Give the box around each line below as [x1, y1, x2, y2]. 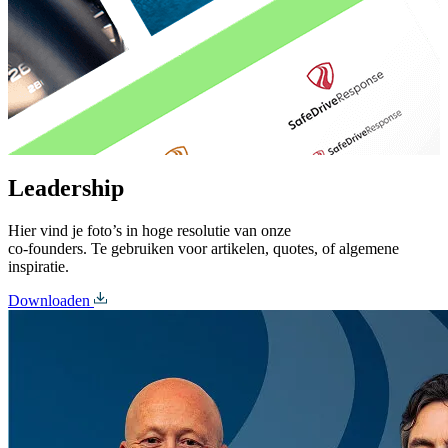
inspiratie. [8, 257, 69, 275]
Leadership [8, 174, 124, 201]
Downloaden [8, 291, 90, 309]
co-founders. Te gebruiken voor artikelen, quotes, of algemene [8, 239, 399, 257]
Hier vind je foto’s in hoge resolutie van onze [8, 221, 295, 239]
